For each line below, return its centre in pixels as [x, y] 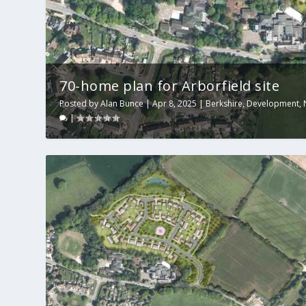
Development [273, 104]
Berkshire [224, 104]
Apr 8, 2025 [175, 104]
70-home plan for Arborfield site [170, 86]
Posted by [80, 104]
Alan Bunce [122, 104]
